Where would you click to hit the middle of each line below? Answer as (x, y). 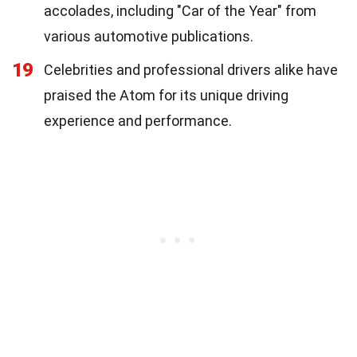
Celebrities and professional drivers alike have (191, 69)
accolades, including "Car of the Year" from (180, 10)
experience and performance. (138, 120)
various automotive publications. (149, 36)
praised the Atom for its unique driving (166, 95)
